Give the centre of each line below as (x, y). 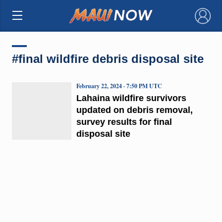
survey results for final (124, 122)
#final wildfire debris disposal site (108, 58)
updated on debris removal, (134, 110)
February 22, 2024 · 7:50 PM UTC (119, 86)
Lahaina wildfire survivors (131, 98)
